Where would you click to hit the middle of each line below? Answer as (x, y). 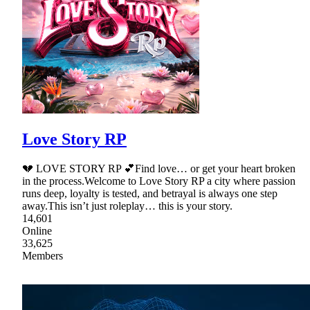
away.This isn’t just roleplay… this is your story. (127, 206)
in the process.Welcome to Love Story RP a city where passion (159, 181)
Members (43, 256)
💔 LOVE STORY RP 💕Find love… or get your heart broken (159, 169)
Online (37, 231)
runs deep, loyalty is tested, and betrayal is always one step (150, 194)
